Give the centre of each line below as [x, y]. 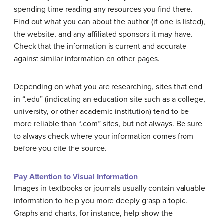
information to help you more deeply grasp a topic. [101, 201]
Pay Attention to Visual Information [76, 177]
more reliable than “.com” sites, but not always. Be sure [108, 124]
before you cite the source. [60, 149]
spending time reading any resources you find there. [103, 10]
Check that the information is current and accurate [100, 47]
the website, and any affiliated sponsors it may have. [103, 34]
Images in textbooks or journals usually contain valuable [110, 189]
